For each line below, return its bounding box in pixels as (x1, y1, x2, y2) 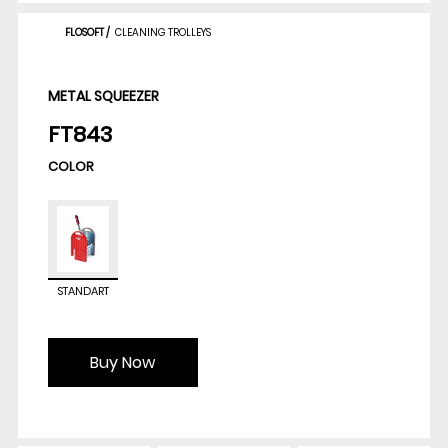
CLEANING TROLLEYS (114, 25, 211, 41)
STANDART (56, 283, 109, 300)
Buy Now (90, 350, 156, 374)
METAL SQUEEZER (47, 86, 159, 107)
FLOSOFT (64, 25, 104, 41)
